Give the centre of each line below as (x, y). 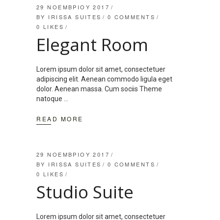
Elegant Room (92, 45)
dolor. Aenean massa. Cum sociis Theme (99, 89)
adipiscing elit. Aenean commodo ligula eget (104, 79)
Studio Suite (85, 192)
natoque (50, 99)
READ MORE (60, 119)
